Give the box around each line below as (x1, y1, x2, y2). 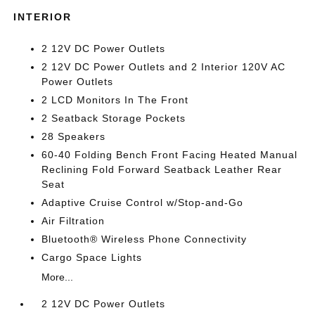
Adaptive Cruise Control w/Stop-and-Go (41, 197, 244, 208)
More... (41, 271, 74, 283)
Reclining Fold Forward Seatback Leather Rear (41, 164, 283, 175)
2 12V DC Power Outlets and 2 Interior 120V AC (41, 61, 286, 72)
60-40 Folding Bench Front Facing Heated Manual (41, 149, 298, 160)
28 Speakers (41, 131, 106, 142)
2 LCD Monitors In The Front (41, 94, 189, 105)
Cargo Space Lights (41, 252, 143, 263)
